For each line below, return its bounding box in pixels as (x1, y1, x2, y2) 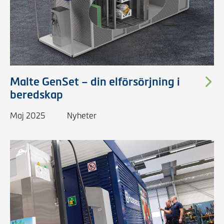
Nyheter (67, 111, 96, 120)
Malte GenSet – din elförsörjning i (10, 75, 180, 88)
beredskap (10, 88, 63, 101)
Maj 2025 (10, 111, 45, 120)
